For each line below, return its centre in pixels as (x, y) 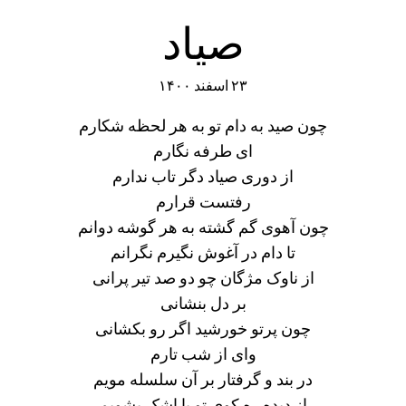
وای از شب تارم (203, 354)
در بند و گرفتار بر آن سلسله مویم (203, 380)
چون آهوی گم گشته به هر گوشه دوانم (203, 227)
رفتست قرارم (203, 202)
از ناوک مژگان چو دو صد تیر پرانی (203, 278)
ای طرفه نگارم (203, 151)
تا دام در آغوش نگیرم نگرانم (203, 253)
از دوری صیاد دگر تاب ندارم (203, 177)
